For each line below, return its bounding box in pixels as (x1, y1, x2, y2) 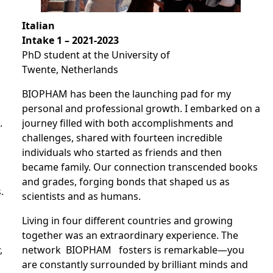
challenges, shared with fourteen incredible (21, 131, 222, 144)
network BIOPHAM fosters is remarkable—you (21, 243, 244, 257)
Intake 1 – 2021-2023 (21, 34, 119, 47)
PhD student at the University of (21, 48, 170, 62)
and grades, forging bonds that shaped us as (21, 175, 230, 188)
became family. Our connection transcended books (21, 160, 258, 174)
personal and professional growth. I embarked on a (21, 102, 260, 115)
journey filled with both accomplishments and (21, 116, 233, 130)
